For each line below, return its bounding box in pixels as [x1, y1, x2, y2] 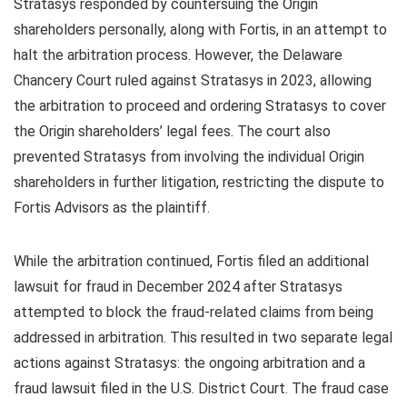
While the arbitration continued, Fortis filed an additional [14, 253, 369, 271]
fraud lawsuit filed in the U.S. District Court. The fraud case [14, 380, 389, 398]
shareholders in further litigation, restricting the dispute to [14, 174, 384, 192]
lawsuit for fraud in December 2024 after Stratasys [14, 278, 342, 296]
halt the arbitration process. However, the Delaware [14, 46, 342, 65]
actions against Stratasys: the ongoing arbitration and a [14, 354, 365, 372]
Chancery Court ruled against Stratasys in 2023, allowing [14, 72, 372, 90]
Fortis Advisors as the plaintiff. [14, 199, 210, 217]
